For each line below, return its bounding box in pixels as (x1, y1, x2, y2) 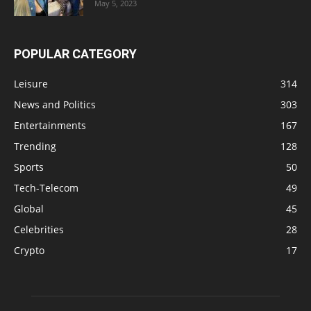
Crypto (14, 244, 44, 258)
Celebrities (14, 223, 64, 237)
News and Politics (14, 98, 96, 112)
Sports (14, 160, 44, 174)
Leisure (14, 77, 48, 91)
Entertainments (14, 119, 86, 133)
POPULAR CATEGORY (14, 47, 137, 62)
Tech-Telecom (14, 181, 78, 195)
